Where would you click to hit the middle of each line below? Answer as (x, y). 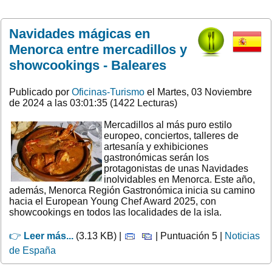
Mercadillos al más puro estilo (168, 124)
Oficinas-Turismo (108, 92)
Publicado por (40, 92)
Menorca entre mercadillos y (98, 49)
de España (32, 250)
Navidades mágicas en (80, 33)
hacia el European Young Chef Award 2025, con (113, 201)
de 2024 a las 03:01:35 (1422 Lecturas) (93, 103)
